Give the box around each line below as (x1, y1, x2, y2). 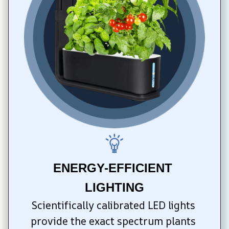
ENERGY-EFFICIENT (53, 161, 172, 175)
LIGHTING (85, 180, 144, 195)
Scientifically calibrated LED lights (31, 198, 195, 213)
